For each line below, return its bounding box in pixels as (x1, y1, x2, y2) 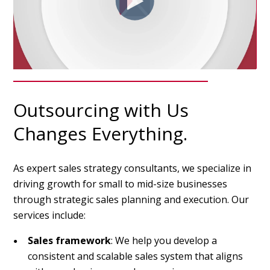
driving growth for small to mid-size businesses (13, 177, 228, 191)
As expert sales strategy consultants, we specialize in (13, 162, 252, 175)
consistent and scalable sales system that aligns (28, 250, 243, 263)
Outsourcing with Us (13, 98, 189, 123)
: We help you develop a (111, 234, 218, 248)
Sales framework (28, 234, 111, 248)
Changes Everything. (13, 121, 188, 146)
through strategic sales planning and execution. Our (13, 193, 250, 207)
